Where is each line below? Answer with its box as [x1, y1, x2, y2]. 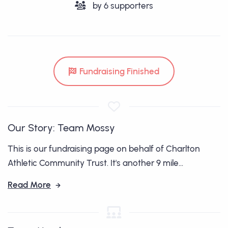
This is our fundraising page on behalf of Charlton [8, 144, 200, 154]
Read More [8, 180, 51, 190]
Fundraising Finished [79, 66, 159, 77]
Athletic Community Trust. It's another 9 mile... [8, 158, 183, 168]
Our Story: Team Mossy [8, 122, 115, 134]
